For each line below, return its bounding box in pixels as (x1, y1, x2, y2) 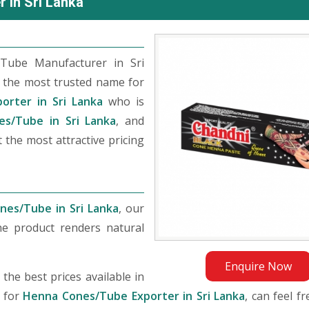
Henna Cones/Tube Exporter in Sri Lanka (23, 288, 246, 303)
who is (103, 94, 144, 109)
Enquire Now (224, 259, 292, 274)
